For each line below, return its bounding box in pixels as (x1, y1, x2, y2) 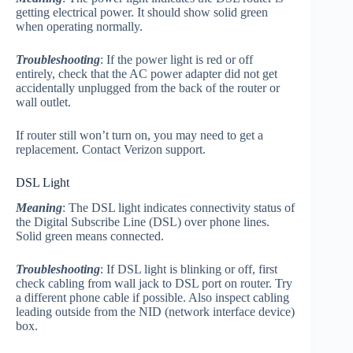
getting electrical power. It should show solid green (16, 5, 268, 19)
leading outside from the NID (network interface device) (16, 305, 295, 319)
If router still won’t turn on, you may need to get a (16, 128, 263, 142)
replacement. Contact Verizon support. (16, 142, 206, 156)
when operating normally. (16, 19, 143, 33)
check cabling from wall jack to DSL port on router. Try (16, 277, 292, 291)
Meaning (16, 201, 62, 215)
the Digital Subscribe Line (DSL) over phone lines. (16, 215, 269, 229)
